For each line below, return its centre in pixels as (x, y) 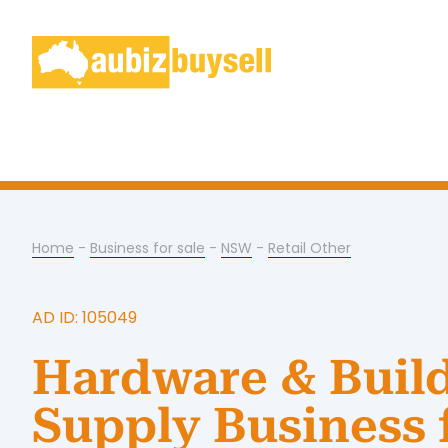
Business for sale (147, 248)
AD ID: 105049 (84, 318)
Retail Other (309, 248)
